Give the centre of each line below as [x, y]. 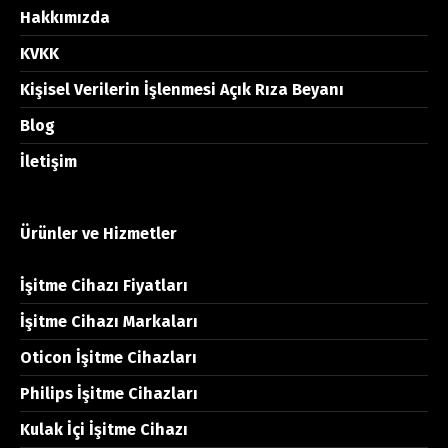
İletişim [48, 161]
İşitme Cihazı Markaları [109, 321]
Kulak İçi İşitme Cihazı [104, 429]
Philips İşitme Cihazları [109, 393]
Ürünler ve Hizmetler [98, 233]
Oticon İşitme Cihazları [108, 357]
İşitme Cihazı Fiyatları [104, 285]
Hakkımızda [65, 17]
